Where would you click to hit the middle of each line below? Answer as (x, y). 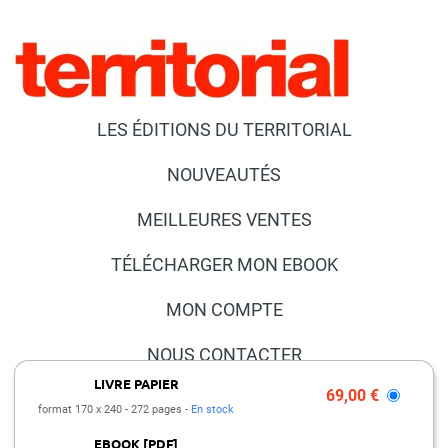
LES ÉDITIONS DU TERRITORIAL (224, 129)
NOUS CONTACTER (224, 354)
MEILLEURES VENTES (224, 219)
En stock (212, 409)
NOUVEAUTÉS (224, 174)
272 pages (158, 409)
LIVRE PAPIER (136, 383)
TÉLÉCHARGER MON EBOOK (224, 264)
